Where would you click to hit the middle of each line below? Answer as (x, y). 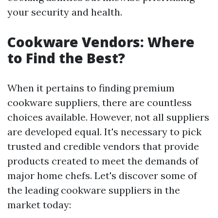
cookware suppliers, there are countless (100, 103)
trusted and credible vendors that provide (103, 146)
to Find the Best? (66, 58)
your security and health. (65, 12)
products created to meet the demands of (103, 161)
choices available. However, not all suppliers (108, 117)
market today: (39, 205)
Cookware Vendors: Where (101, 42)
